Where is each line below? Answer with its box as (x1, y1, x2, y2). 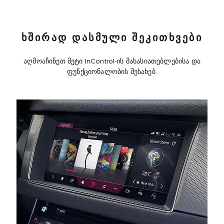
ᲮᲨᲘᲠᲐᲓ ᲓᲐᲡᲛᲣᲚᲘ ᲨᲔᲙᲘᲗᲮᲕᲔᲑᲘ (21, 31, 203, 44)
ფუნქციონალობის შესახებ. (67, 67, 157, 76)
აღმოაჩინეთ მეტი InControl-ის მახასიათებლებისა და (23, 57, 200, 65)
